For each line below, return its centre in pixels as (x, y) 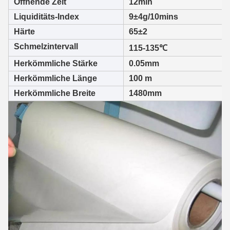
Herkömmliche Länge (55, 78)
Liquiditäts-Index (46, 17)
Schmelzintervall (46, 46)
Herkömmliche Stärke (56, 63)
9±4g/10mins (154, 17)
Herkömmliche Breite (55, 93)
